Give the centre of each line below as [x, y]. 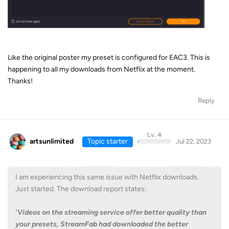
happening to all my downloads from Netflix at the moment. [101, 69]
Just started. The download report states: [81, 189]
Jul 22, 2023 [193, 141]
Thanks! [20, 81]
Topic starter [107, 141]
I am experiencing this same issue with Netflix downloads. [107, 177]
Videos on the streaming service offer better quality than [112, 213]
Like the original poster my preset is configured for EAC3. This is [109, 57]
